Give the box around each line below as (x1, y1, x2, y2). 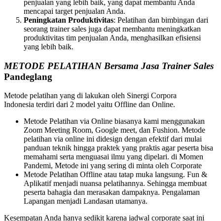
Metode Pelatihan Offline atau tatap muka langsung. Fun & (24, 170, 207, 179)
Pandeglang (4, 71, 52, 82)
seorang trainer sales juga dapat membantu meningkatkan (24, 24, 201, 33)
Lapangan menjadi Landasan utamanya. (24, 197, 147, 206)
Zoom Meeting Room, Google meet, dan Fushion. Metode (24, 126, 205, 135)
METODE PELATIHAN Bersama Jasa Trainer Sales (4, 60, 214, 71)
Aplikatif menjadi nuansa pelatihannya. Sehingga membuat (24, 179, 207, 188)
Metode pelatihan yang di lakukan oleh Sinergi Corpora (4, 91, 177, 100)
